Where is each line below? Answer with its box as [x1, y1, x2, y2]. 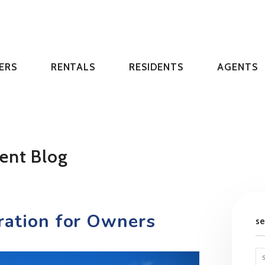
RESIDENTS [129, 61, 183, 73]
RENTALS [50, 61, 95, 73]
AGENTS [217, 61, 258, 73]
